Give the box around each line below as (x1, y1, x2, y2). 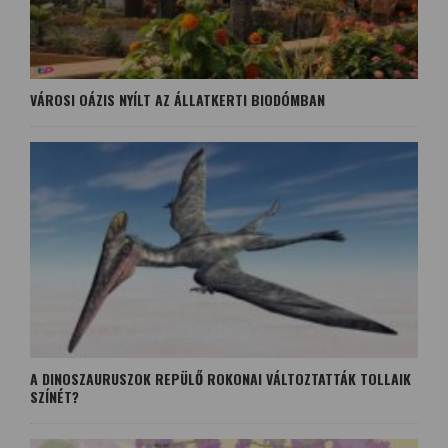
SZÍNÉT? (30, 385, 79, 407)
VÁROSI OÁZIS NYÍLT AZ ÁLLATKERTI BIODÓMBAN (30, 89, 325, 111)
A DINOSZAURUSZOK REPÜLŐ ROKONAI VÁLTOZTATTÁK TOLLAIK (30, 367, 411, 389)
